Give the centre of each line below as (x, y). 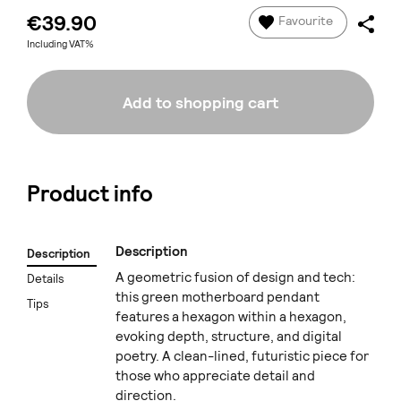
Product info (90, 194)
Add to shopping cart (200, 102)
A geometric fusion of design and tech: (235, 278)
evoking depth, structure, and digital (229, 337)
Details (46, 278)
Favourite (305, 21)
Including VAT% (60, 44)
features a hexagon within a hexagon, (231, 317)
